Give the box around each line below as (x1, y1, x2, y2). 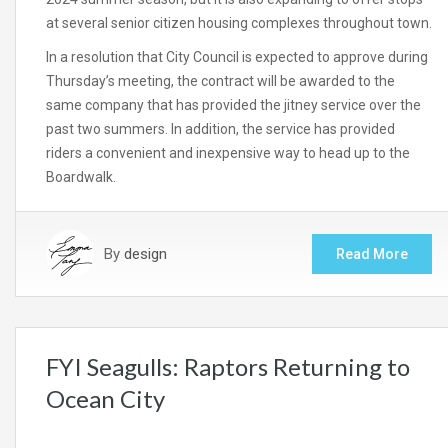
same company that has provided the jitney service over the (46, 97, 421, 114)
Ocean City (46, 384, 165, 414)
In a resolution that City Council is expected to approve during (46, 49, 428, 66)
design (124, 245, 167, 264)
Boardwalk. (46, 169, 116, 186)
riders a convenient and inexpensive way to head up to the (46, 145, 410, 162)
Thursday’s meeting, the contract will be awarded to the (46, 73, 395, 90)
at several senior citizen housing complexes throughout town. (46, 15, 432, 32)
